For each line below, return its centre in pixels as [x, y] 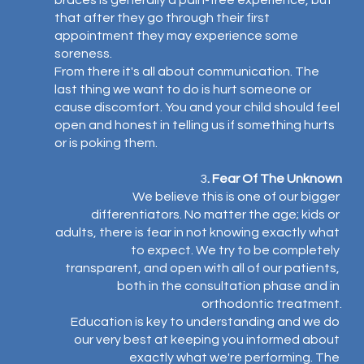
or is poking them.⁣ [106, 143]
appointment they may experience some [177, 36]
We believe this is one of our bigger [238, 197]
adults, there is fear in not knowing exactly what [199, 232]
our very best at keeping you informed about [208, 340]
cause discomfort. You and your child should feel [198, 107]
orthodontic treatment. [272, 304]
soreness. [83, 54]
